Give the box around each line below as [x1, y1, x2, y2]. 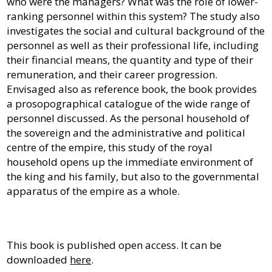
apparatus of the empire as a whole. [7, 184, 180, 199]
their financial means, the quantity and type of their [7, 53, 254, 67]
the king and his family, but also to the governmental [7, 169, 260, 184]
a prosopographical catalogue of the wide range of [7, 97, 251, 111]
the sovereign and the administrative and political [7, 126, 246, 140]
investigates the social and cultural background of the [7, 24, 265, 38]
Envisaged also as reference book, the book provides [7, 82, 257, 97]
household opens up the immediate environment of [7, 155, 254, 169]
